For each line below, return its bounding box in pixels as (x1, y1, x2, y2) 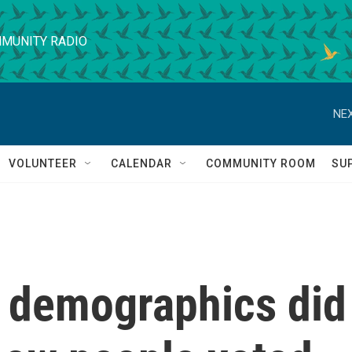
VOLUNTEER (9, 157, 77, 170)
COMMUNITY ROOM (206, 157, 316, 170)
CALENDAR (111, 157, 172, 170)
